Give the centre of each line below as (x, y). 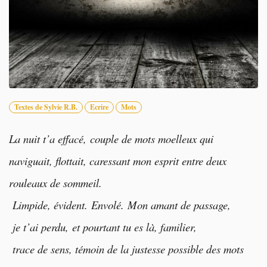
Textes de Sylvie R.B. (46, 107)
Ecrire (99, 107)
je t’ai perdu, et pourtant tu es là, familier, (103, 226)
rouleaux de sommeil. (55, 182)
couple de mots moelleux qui (152, 138)
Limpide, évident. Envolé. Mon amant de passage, (120, 204)
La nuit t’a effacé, (49, 138)
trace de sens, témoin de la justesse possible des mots (126, 249)
